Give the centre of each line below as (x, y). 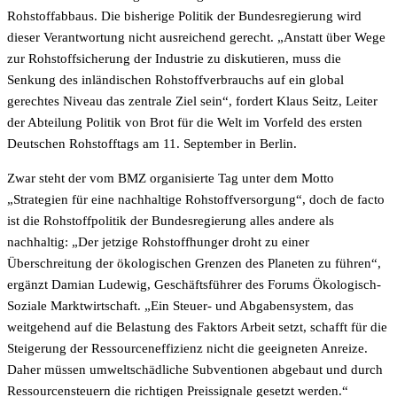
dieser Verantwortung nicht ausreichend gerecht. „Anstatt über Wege (196, 37)
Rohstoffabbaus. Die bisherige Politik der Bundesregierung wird (184, 16)
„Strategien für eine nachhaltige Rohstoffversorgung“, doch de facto (196, 199)
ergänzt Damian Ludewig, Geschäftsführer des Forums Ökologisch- (194, 284)
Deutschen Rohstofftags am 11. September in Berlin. (152, 144)
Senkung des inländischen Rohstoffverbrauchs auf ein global (175, 80)
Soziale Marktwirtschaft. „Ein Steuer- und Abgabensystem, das (180, 306)
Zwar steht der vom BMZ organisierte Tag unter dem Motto (171, 178)
